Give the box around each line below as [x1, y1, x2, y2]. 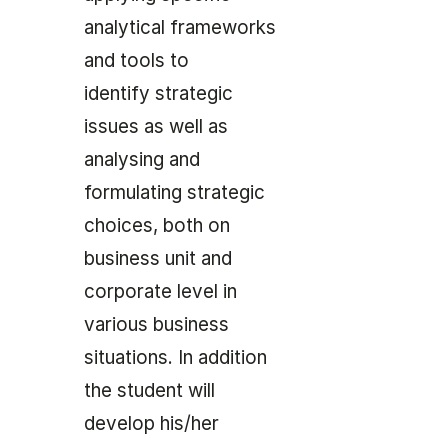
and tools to [84, 49, 189, 73]
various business [84, 313, 229, 337]
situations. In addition [84, 346, 267, 370]
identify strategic [84, 82, 233, 106]
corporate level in [84, 280, 237, 304]
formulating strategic [84, 181, 265, 205]
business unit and [84, 247, 232, 271]
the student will [84, 379, 215, 403]
